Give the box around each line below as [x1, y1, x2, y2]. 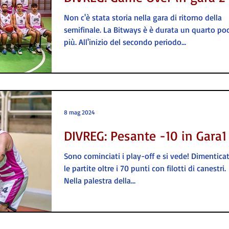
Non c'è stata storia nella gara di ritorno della [64, 12, 222, 22]
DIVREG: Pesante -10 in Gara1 [64, 127, 226, 144]
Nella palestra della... [64, 175, 135, 186]
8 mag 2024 [64, 108, 95, 116]
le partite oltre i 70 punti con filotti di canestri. [64, 163, 226, 174]
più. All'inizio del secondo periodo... [64, 37, 186, 47]
